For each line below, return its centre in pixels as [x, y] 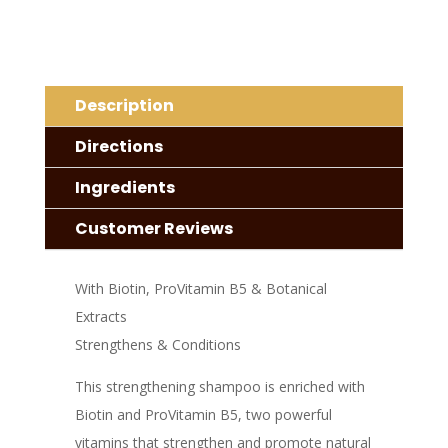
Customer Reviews [153, 229]
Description [124, 106]
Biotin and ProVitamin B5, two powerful [203, 415]
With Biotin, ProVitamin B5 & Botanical [200, 289]
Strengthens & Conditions [157, 345]
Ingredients [124, 188]
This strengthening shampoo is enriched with [219, 387]
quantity [69, 13]
